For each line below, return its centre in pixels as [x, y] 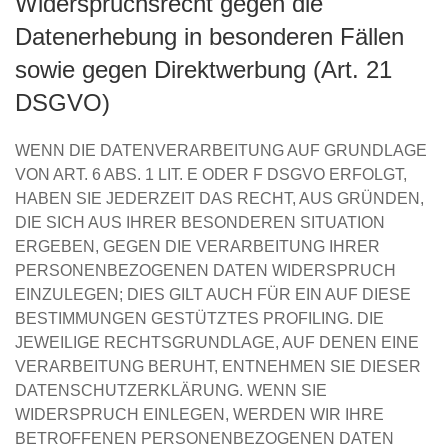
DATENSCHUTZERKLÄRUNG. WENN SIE [171, 390]
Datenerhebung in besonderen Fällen [209, 36]
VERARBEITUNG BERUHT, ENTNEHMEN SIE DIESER [218, 366]
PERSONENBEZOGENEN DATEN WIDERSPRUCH [205, 270]
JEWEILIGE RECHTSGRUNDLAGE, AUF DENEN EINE [217, 342]
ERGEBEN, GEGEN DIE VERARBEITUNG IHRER [197, 246]
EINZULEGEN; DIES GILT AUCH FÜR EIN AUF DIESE [213, 294]
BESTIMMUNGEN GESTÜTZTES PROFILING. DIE [199, 318]
